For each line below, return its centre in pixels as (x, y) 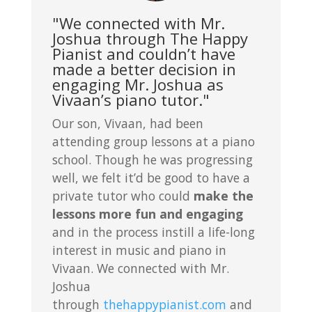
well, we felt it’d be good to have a (151, 177)
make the (223, 195)
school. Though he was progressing (152, 159)
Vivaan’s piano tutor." (131, 99)
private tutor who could (123, 195)
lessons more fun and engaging (147, 213)
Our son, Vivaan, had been (127, 123)
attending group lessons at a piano (153, 141)
